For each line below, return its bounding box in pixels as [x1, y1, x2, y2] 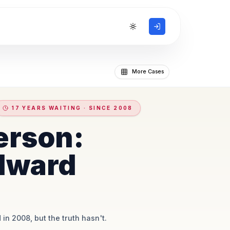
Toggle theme [132, 25, 171, 32]
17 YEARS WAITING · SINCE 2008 [12, 105, 133, 111]
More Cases [131, 68, 164, 75]
